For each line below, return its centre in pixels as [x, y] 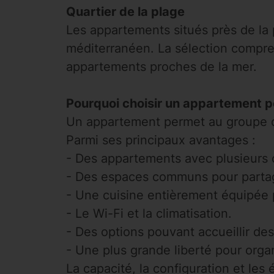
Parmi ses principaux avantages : [161, 140]
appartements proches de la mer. [161, 67]
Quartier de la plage [125, 12]
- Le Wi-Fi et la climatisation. [149, 213]
